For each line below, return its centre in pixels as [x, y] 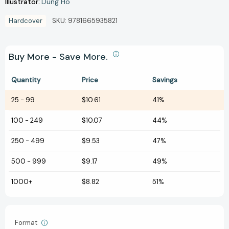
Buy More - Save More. [60, 57]
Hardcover [26, 21]
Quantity [26, 80]
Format [27, 223]
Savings [165, 80]
